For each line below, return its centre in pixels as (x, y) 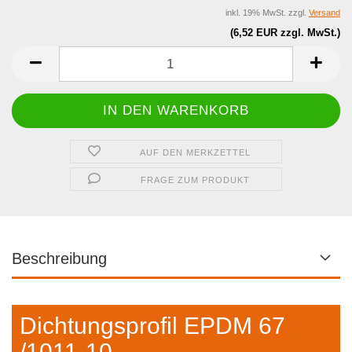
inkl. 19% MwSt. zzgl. (267, 13)
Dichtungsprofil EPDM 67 (152, 326)
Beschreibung (59, 258)
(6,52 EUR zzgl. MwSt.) (285, 33)
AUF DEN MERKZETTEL (196, 152)
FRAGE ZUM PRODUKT (196, 180)
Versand (324, 13)
